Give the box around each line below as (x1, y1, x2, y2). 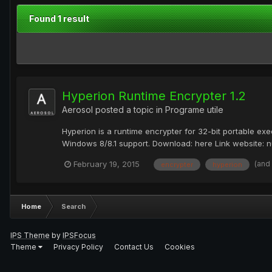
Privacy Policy (53, 242, 103, 251)
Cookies (165, 242, 195, 251)
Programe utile (165, 104, 223, 115)
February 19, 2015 (73, 159, 140, 169)
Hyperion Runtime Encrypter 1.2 (62, 89, 246, 104)
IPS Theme (10, 230, 50, 240)
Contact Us (114, 242, 154, 251)
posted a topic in (93, 104, 165, 115)
